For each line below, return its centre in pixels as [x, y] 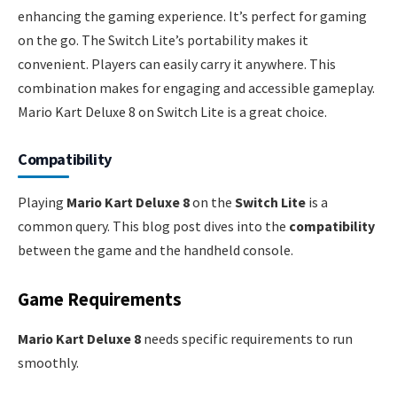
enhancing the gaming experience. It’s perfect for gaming [192, 16]
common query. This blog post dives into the [153, 226]
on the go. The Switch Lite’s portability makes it [163, 39]
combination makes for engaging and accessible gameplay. [196, 87]
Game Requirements [100, 300]
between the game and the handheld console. [156, 249]
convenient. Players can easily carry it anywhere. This [177, 63]
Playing [42, 202]
